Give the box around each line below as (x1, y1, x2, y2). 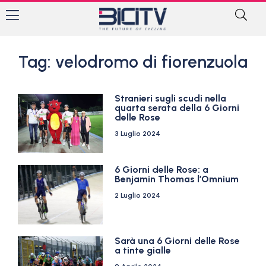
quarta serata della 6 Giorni (115, 102, 240, 113)
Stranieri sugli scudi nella (115, 93, 227, 104)
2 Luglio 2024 (115, 191, 161, 199)
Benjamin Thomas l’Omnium (115, 173, 239, 185)
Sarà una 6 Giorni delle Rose (115, 235, 240, 246)
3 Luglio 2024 (115, 129, 161, 138)
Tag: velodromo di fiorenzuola (18, 52, 248, 72)
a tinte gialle (115, 245, 172, 256)
